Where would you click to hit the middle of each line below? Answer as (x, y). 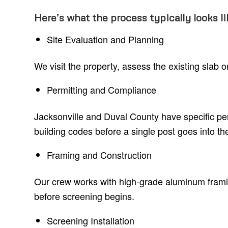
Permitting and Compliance (102, 90)
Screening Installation (91, 220)
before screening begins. (84, 196)
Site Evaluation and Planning (105, 39)
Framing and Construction (99, 155)
